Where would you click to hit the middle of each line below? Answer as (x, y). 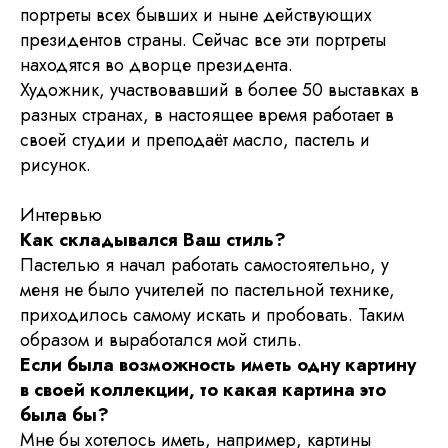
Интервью (61, 215)
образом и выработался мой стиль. (161, 340)
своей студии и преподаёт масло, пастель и (195, 140)
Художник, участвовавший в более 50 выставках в (219, 90)
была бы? (64, 415)
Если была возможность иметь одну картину (218, 365)
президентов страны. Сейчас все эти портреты (203, 40)
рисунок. (55, 165)
